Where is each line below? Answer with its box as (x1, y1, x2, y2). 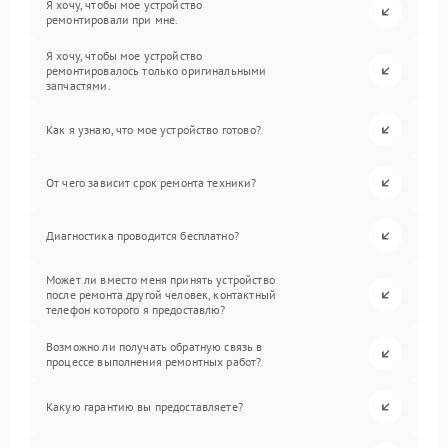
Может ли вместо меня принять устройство (46, 272, 275, 288)
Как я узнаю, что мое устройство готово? (46, 122, 261, 138)
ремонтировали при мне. (46, 11, 179, 27)
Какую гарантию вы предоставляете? (46, 399, 243, 415)
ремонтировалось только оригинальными (46, 63, 267, 79)
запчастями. (46, 78, 111, 94)
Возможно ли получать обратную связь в (46, 338, 263, 354)
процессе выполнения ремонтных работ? (46, 353, 262, 369)
